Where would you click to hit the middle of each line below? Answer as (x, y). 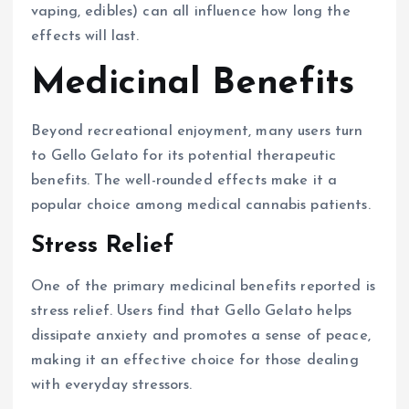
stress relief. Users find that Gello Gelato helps (191, 311)
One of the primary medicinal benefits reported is (203, 286)
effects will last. (85, 37)
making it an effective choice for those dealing (195, 360)
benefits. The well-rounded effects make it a (184, 181)
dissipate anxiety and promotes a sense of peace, (201, 336)
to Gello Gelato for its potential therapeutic (184, 157)
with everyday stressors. (112, 385)
